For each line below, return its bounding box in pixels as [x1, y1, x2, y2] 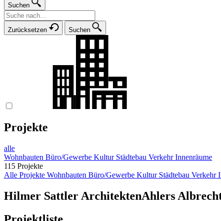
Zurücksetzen [8, 26, 47, 34]
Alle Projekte [4, 170, 47, 179]
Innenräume [175, 152, 212, 161]
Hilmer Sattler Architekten [4, 189, 142, 202]
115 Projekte [4, 161, 43, 170]
